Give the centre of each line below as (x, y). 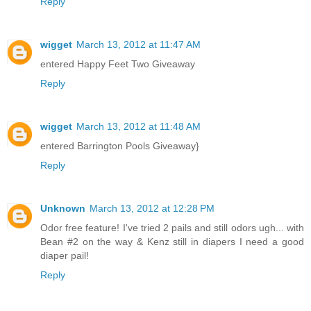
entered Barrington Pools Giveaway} (120, 145)
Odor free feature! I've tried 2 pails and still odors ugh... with (172, 227)
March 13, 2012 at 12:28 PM (152, 208)
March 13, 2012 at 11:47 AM (138, 44)
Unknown (63, 208)
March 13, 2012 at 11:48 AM (138, 126)
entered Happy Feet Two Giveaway (118, 64)
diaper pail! (65, 255)
